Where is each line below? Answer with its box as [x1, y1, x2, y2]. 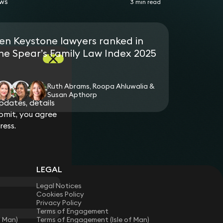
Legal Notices [36, 181, 82, 190]
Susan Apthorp [47, 90, 97, 99]
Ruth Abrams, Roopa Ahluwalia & [47, 81, 154, 91]
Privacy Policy [36, 198, 82, 207]
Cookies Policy [36, 189, 85, 199]
